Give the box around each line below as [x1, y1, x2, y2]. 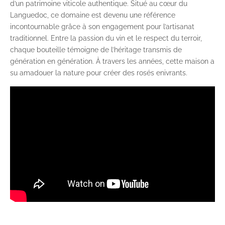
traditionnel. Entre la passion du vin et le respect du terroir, [10, 34, 202, 43]
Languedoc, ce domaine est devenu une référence [10, 11, 175, 20]
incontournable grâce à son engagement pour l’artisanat [10, 23, 194, 31]
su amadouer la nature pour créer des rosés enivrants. [10, 69, 187, 77]
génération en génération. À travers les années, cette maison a [10, 57, 214, 66]
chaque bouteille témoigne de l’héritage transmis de [10, 46, 182, 54]
